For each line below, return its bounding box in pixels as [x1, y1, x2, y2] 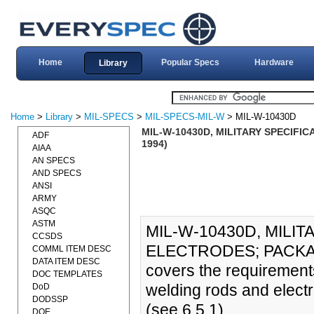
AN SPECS [32, 156, 75, 165]
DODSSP [32, 294, 68, 304]
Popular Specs [161, 57, 219, 67]
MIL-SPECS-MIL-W [145, 111, 224, 122]
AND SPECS [32, 168, 81, 178]
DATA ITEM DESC [32, 257, 100, 266]
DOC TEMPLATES [32, 269, 102, 279]
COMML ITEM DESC [32, 244, 111, 254]
